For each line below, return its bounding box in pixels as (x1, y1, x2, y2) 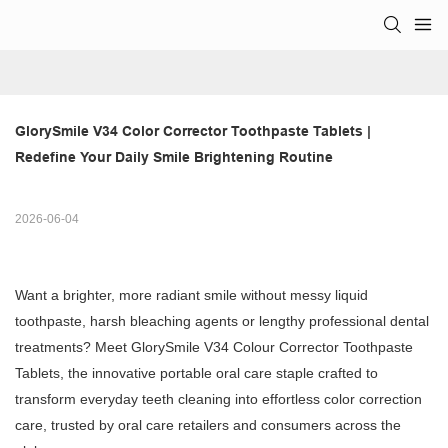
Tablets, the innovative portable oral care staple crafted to (15, 365, 378, 382)
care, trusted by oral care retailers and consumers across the (15, 417, 401, 434)
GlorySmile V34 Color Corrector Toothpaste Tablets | (15, 123, 371, 140)
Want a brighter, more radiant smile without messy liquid (15, 287, 368, 304)
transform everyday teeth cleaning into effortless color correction (15, 391, 422, 408)
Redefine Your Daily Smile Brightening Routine (15, 149, 333, 166)
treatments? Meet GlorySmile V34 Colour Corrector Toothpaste (15, 339, 413, 356)
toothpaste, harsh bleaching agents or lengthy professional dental (15, 313, 429, 330)
